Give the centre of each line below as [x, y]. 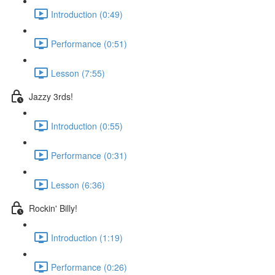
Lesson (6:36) [78, 184]
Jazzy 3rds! [51, 96]
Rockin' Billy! [53, 208]
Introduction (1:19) [87, 237]
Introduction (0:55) [87, 126]
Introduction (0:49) [87, 14]
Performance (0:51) [89, 43]
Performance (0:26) [89, 267]
